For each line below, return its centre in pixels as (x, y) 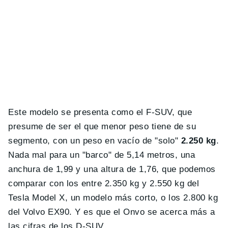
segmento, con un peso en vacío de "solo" (95, 140)
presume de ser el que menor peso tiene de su (102, 126)
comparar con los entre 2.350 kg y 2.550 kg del (104, 183)
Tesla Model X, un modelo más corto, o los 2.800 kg (113, 197)
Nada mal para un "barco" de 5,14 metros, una (102, 155)
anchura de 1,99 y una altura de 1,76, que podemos (112, 169)
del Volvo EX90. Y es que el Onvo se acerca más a (112, 212)
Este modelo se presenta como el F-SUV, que (100, 112)
